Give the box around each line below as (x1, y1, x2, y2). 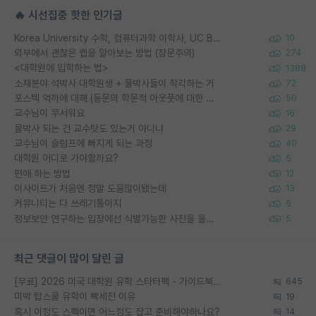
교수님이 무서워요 (14, 107, 85, 119)
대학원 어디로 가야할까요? (14, 152, 119, 164)
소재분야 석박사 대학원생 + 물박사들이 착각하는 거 (14, 77, 214, 89)
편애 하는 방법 (14, 167, 71, 179)
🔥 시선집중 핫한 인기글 (14, 8, 123, 22)
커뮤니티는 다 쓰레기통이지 (14, 197, 121, 209)
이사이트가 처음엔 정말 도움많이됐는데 (14, 182, 166, 194)
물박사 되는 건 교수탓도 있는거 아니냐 (14, 122, 164, 134)
